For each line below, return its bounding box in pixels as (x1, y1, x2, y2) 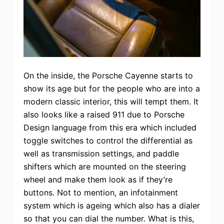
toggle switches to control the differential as (23, 135, 192, 145)
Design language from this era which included (23, 122, 196, 132)
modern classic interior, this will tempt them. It (23, 96, 198, 106)
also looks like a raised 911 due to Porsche (23, 109, 184, 119)
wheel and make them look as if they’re (23, 174, 172, 184)
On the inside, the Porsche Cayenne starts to (23, 70, 193, 80)
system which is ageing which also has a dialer (23, 200, 200, 210)
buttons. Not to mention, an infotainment (23, 187, 178, 197)
